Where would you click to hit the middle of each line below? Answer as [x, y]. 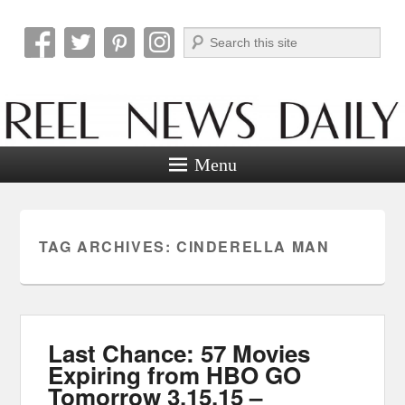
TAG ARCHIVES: [107, 246]
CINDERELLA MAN [253, 246]
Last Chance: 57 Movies [179, 353]
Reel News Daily [145, 61]
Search [202, 37]
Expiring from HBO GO [175, 374]
